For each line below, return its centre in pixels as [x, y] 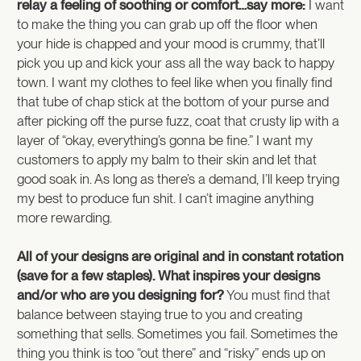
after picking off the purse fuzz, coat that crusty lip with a [178, 120]
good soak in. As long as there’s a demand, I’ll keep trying [178, 178]
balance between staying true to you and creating [160, 314]
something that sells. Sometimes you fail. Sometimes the [177, 333]
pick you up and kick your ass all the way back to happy [176, 62]
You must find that [277, 295]
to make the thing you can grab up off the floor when [167, 24]
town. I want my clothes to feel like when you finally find [174, 82]
